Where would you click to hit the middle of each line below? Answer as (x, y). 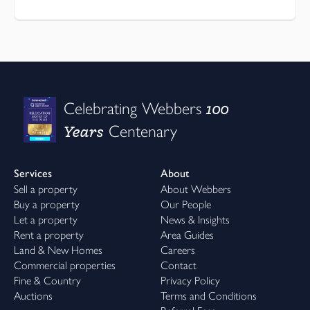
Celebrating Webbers (135, 108)
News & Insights (195, 219)
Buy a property (47, 204)
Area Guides (187, 235)
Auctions (33, 295)
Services (33, 173)
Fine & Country (47, 280)
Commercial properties (65, 265)
